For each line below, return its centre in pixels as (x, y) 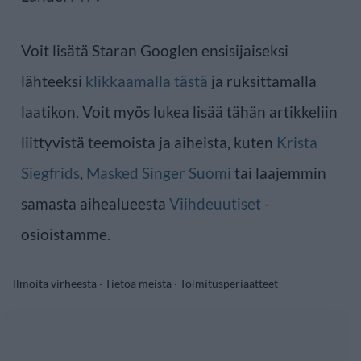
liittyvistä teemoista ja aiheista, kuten (149, 142)
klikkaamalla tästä (147, 81)
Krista (297, 142)
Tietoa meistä (138, 283)
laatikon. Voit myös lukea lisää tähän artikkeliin (179, 111)
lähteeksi (53, 81)
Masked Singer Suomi (159, 172)
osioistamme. (66, 234)
